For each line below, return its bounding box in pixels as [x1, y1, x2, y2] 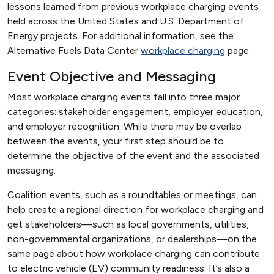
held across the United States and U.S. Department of [7, 15, 244, 27]
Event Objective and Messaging [7, 68, 216, 85]
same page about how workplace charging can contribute [7, 248, 260, 259]
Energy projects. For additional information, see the [7, 30, 234, 42]
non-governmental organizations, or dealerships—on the [7, 233, 257, 245]
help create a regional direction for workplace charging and [7, 204, 264, 215]
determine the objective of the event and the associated [7, 150, 259, 161]
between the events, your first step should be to [7, 135, 224, 147]
